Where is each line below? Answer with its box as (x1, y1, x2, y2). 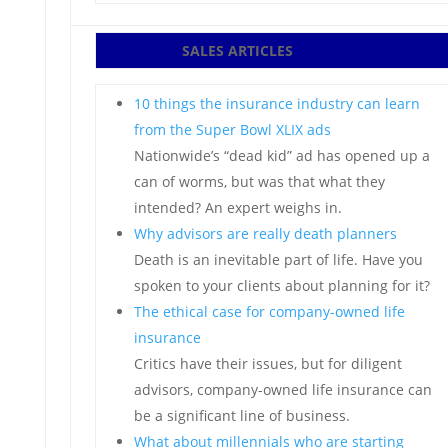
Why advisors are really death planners (133, 224, 397, 243)
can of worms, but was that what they (133, 172, 385, 191)
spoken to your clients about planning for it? (133, 276, 430, 295)
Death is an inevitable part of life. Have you (133, 250, 423, 269)
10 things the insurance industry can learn (133, 94, 420, 113)
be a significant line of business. (133, 406, 350, 425)
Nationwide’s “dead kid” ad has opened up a (133, 146, 430, 165)
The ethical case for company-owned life (133, 302, 405, 321)
